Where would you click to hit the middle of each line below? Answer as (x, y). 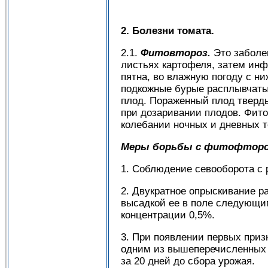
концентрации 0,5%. (168, 215)
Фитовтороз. (176, 53)
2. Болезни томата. (167, 31)
